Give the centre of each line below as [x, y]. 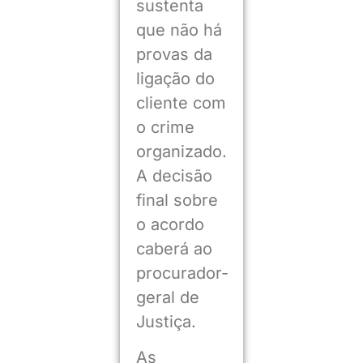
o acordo [170, 225]
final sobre [177, 201]
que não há [179, 30]
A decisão [174, 176]
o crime [165, 128]
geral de [167, 298]
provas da [174, 55]
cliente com [181, 103]
